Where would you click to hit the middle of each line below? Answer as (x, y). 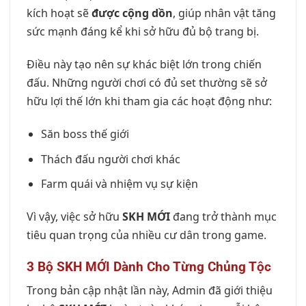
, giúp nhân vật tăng (224, 13)
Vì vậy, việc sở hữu (74, 216)
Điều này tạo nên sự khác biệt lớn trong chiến (144, 65)
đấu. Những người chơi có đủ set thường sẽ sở (147, 83)
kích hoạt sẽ (59, 13)
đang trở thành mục (223, 216)
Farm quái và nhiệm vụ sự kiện (119, 184)
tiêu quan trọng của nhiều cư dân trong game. (147, 235)
